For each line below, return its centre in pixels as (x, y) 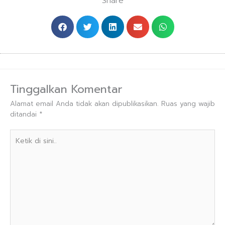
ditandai (25, 114)
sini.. (16, 156)
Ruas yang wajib (188, 103)
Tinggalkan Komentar (66, 89)
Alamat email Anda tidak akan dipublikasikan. (84, 103)
